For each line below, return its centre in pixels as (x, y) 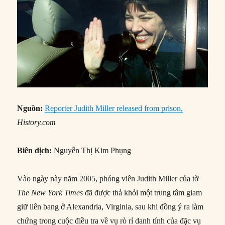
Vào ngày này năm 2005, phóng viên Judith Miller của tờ (108, 179)
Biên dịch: (35, 151)
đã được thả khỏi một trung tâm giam (143, 193)
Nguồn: (30, 108)
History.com (37, 123)
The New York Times (50, 193)
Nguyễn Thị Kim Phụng (92, 151)
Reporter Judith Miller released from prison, (114, 108)
